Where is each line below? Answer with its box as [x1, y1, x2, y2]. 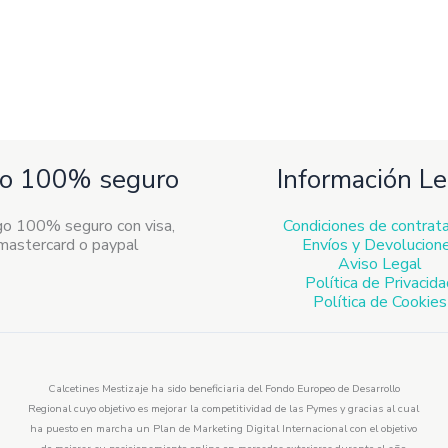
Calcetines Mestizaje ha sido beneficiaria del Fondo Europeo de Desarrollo [47, 381, 400, 396]
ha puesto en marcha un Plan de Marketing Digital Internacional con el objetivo [30, 421, 418, 436]
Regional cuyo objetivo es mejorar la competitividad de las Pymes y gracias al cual [28, 401, 420, 416]
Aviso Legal [338, 253, 423, 275]
